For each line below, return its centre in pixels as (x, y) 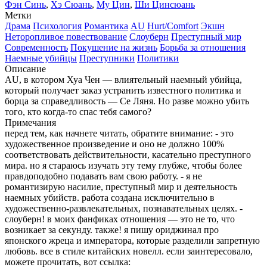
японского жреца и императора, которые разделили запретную (132, 240)
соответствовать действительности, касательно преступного (128, 154)
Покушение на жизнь (114, 47)
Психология (57, 26)
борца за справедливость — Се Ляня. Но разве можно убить (127, 101)
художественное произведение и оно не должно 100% (114, 144)
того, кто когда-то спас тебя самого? (78, 111)
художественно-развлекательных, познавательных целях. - (124, 208)
